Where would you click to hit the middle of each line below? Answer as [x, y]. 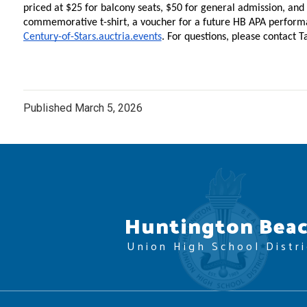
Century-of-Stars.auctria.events [92, 37]
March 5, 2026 [108, 108]
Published [49, 108]
